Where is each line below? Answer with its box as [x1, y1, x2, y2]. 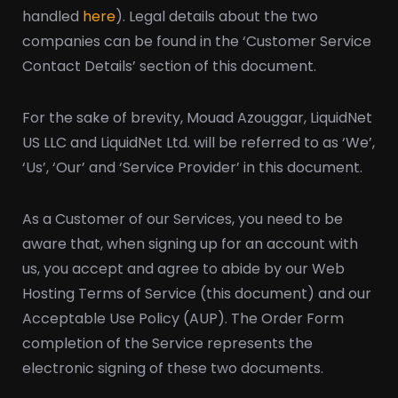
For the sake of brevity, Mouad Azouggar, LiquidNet [22, 107, 372, 128]
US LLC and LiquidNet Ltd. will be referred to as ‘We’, [22, 132, 375, 153]
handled [22, 6, 83, 27]
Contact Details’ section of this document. [22, 56, 316, 76]
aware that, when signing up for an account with [22, 234, 358, 254]
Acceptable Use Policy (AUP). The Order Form [22, 308, 344, 329]
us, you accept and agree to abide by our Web [22, 259, 345, 279]
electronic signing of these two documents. [22, 358, 330, 378]
